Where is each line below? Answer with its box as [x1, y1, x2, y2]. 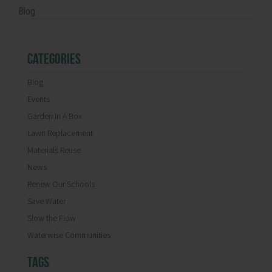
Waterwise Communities [27, 229, 110, 240]
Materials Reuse [27, 144, 81, 155]
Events [27, 93, 50, 104]
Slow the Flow [27, 212, 76, 223]
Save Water [27, 195, 66, 206]
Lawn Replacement [27, 127, 93, 138]
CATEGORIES [27, 51, 81, 67]
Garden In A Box [27, 110, 82, 121]
